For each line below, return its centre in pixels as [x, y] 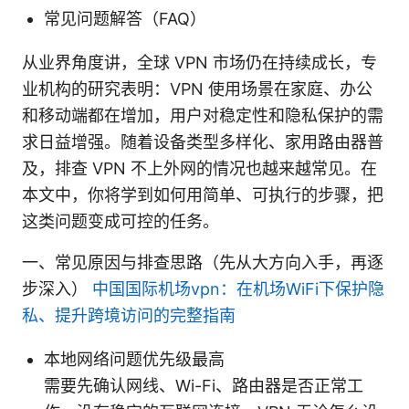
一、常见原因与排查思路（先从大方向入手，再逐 [203, 262]
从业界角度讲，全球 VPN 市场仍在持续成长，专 [199, 62]
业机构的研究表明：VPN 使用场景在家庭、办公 [197, 89]
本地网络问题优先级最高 [134, 359]
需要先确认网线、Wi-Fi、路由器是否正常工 [204, 385]
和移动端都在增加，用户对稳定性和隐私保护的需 [203, 115]
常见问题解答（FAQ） [125, 18]
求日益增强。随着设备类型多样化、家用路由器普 [203, 142]
